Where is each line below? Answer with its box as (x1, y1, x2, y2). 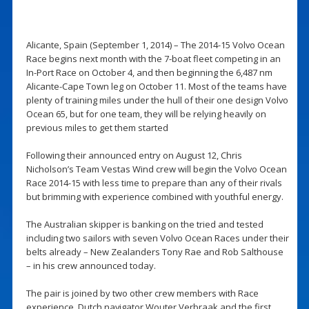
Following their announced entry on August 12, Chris (26, 148, 242, 161)
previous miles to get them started (26, 121, 168, 134)
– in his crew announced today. (26, 259, 156, 272)
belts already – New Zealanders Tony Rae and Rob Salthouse (26, 245, 283, 258)
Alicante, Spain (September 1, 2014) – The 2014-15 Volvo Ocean (26, 38, 285, 51)
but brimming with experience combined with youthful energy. (26, 190, 283, 203)
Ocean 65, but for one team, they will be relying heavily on (26, 107, 266, 120)
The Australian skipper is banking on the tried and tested (26, 217, 263, 230)
